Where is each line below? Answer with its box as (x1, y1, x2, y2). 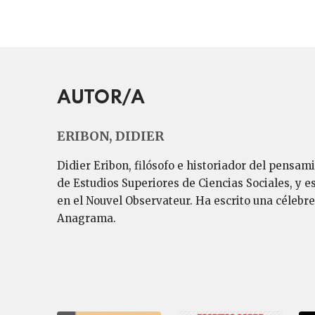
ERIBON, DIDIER (56, 128, 164, 144)
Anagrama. (56, 212, 116, 225)
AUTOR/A (56, 89, 145, 108)
